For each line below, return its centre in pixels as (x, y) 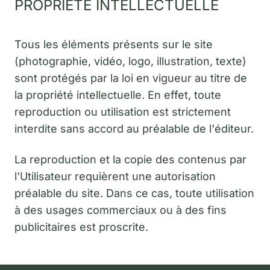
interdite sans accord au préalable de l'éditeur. (134, 129)
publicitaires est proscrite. (81, 227)
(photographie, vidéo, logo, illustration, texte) (130, 61)
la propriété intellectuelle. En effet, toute (118, 95)
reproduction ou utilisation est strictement (123, 112)
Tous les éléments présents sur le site (114, 45)
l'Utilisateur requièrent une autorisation (115, 176)
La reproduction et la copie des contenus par (130, 159)
